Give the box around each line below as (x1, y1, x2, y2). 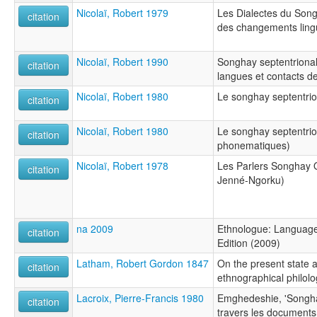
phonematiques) (217, 137, 290, 152)
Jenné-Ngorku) (217, 172, 284, 187)
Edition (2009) (217, 235, 280, 250)
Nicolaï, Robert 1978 (76, 158, 168, 173)
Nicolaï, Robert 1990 (76, 54, 168, 69)
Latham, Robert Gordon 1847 (76, 255, 209, 270)
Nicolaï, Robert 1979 (76, 5, 168, 20)
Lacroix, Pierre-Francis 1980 (76, 290, 204, 305)
